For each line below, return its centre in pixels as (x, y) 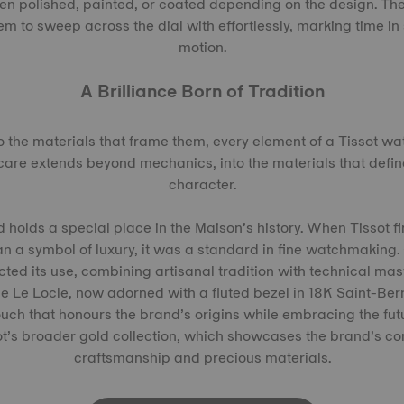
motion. (202, 47)
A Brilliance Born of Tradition (202, 91)
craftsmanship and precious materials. (202, 358)
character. (202, 184)
